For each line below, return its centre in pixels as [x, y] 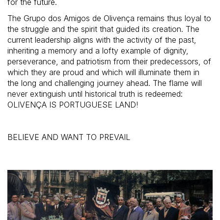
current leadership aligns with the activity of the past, [102, 40]
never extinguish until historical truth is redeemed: [95, 94]
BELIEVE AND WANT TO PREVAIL [69, 137]
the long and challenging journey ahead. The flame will [105, 83]
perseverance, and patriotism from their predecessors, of [109, 61]
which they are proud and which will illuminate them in [103, 72]
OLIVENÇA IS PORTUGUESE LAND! [73, 104]
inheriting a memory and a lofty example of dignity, [98, 50]
